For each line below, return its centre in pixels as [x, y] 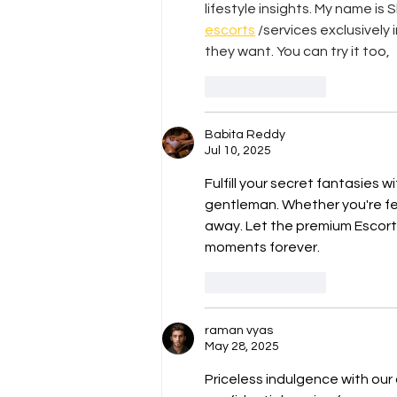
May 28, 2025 [242, 347]
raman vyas [239, 331]
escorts [230, 31]
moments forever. [262, 248]
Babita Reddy [245, 135]
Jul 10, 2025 [238, 151]
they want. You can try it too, [297, 52]
